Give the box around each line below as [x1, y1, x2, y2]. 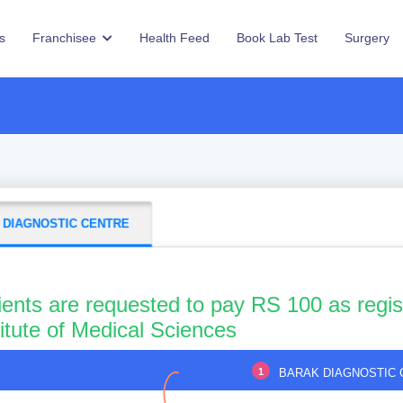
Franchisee [32, 31, 100, 45]
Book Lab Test [237, 31, 318, 45]
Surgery [345, 31, 390, 45]
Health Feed [139, 31, 210, 45]
